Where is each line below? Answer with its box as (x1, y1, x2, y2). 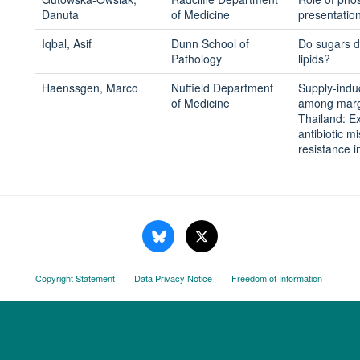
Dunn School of (170, 35, 249, 51)
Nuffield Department (170, 80, 273, 96)
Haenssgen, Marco (41, 80, 138, 96)
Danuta (41, 6, 79, 22)
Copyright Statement (35, 272, 115, 284)
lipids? (297, 51, 333, 67)
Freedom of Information (231, 272, 322, 284)
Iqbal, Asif (41, 35, 92, 51)
